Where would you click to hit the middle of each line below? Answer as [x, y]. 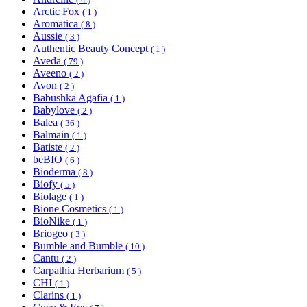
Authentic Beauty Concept [92, 49]
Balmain [52, 135]
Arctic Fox [58, 12]
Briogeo [52, 234]
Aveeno [51, 73]
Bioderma [56, 172]
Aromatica [57, 24]
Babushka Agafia [72, 98]
